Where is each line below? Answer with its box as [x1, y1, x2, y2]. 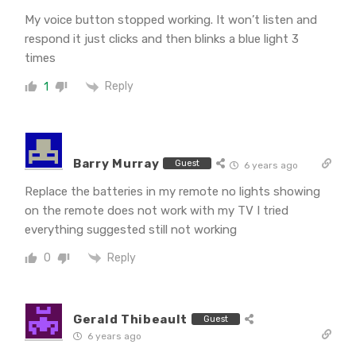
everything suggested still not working [25, 222, 237, 237]
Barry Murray [73, 156, 160, 171]
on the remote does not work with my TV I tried [25, 203, 288, 218]
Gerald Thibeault [73, 311, 188, 327]
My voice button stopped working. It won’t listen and [25, 13, 317, 28]
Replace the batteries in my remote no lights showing [25, 184, 320, 199]
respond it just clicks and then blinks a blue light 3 [25, 32, 299, 47]
